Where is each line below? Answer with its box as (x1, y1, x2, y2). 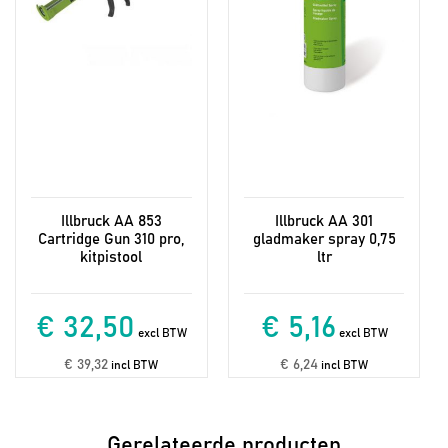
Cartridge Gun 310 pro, (38, 231, 185, 247)
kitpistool (80, 249, 143, 265)
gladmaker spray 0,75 (252, 231, 396, 247)
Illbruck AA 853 (60, 213, 162, 229)
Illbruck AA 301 (275, 213, 374, 229)
